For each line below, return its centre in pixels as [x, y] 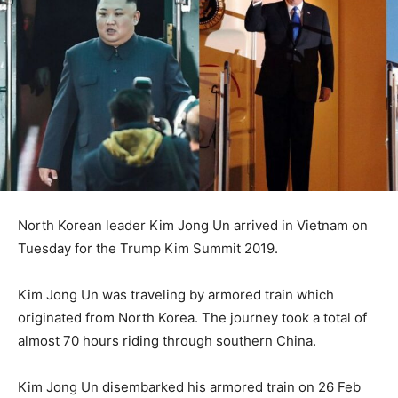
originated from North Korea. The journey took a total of [192, 318]
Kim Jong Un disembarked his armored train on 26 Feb [189, 387]
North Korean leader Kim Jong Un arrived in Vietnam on [193, 226]
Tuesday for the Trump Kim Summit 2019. [148, 249]
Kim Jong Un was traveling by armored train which [176, 295]
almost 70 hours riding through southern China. [167, 341]
